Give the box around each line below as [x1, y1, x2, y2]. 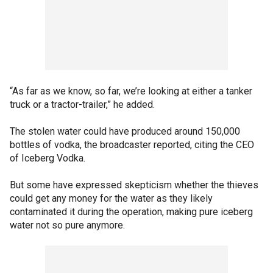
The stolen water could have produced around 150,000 [10, 125, 240, 137]
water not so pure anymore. [10, 219, 125, 231]
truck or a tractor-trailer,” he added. [10, 98, 155, 110]
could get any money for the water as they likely [10, 192, 213, 204]
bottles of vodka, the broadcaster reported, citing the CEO [10, 138, 254, 151]
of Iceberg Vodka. [10, 152, 85, 164]
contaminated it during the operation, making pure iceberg [10, 205, 253, 218]
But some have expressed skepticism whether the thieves [10, 179, 258, 191]
